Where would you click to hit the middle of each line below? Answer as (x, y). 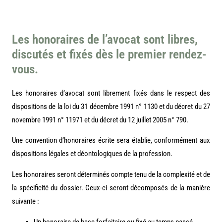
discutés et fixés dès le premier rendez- (109, 54)
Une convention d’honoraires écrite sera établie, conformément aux (111, 140)
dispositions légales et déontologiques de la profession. (92, 154)
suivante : (26, 201)
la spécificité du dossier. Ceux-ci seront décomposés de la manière (111, 188)
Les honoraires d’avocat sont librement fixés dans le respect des (111, 93)
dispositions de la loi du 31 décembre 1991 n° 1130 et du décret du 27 (111, 106)
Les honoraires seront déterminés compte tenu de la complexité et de (111, 175)
